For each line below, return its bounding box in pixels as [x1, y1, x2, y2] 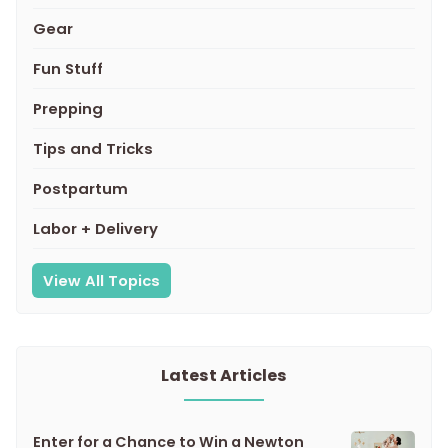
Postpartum [33, 178, 128, 200]
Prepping [33, 98, 103, 120]
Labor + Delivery [33, 218, 158, 240]
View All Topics [43, 270, 160, 292]
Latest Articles [161, 364, 287, 388]
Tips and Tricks [33, 138, 153, 160]
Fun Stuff [33, 58, 103, 80]
